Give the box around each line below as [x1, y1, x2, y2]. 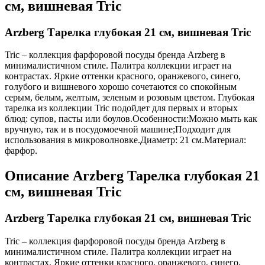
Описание [5, 168, 73, 184]
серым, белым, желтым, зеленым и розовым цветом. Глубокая [5, 92, 254, 103]
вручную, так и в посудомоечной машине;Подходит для [5, 124, 231, 135]
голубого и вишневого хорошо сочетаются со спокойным [5, 82, 237, 92]
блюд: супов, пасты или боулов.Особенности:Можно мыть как [5, 114, 257, 124]
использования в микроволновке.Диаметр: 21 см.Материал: [5, 135, 246, 146]
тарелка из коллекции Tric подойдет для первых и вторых [5, 103, 238, 114]
